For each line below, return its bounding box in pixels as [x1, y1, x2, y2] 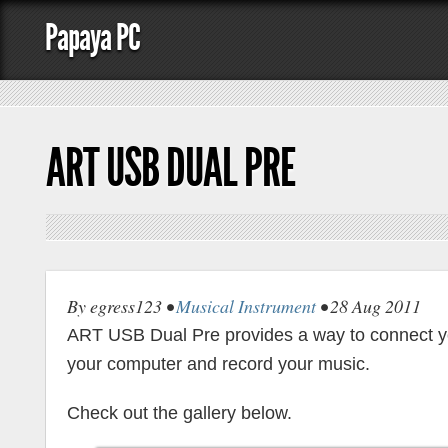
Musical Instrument [176, 294, 316, 318]
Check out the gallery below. [67, 403, 292, 423]
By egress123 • [67, 294, 176, 318]
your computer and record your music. [67, 354, 370, 374]
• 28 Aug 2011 [316, 294, 421, 318]
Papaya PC [45, 15, 140, 60]
